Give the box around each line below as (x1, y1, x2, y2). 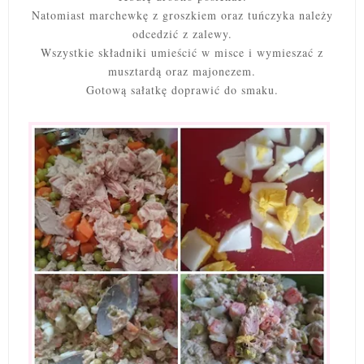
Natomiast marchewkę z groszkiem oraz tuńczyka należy (31, 6, 333, 23)
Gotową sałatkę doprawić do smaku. (85, 81, 279, 97)
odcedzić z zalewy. (132, 25, 232, 41)
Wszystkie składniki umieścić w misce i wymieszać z (41, 44, 323, 60)
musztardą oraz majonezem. (108, 63, 256, 79)
